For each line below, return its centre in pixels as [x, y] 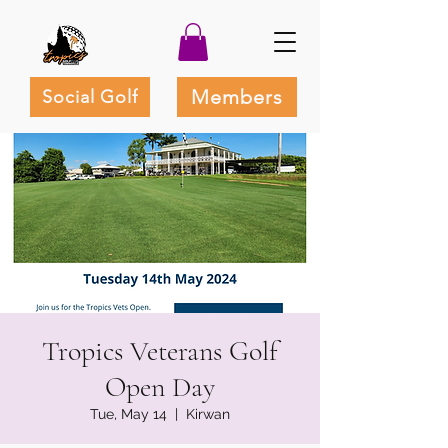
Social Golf [90, 97]
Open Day [160, 387]
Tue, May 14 [128, 414]
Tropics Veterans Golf [160, 351]
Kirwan [208, 414]
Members [237, 97]
